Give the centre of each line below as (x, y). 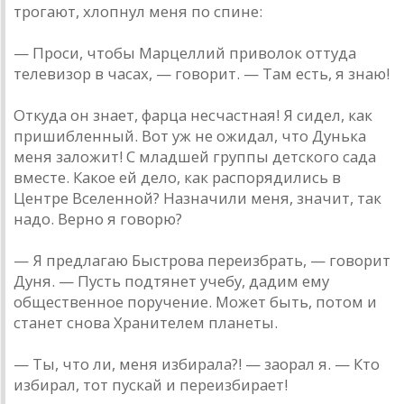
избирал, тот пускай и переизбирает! (151, 385)
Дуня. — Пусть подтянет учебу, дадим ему (171, 281)
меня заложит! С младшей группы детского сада (195, 157)
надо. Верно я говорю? (98, 219)
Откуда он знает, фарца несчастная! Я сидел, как (193, 115)
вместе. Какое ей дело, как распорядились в (177, 178)
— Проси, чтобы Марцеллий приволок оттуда (185, 53)
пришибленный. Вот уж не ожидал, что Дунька (190, 136)
